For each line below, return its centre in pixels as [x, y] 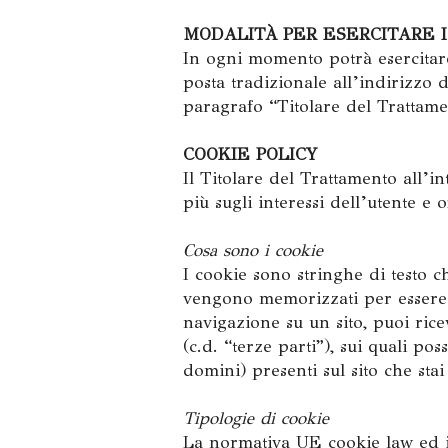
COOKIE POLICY [250, 154]
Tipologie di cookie [256, 418]
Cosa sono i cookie [253, 250]
